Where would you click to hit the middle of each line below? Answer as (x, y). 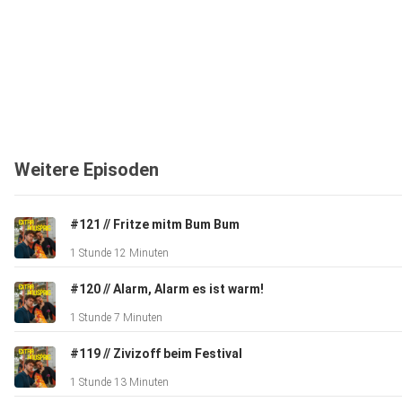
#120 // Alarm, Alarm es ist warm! (167, 289)
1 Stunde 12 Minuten (119, 253)
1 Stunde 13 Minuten (119, 383)
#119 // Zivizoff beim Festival (156, 354)
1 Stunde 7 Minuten (116, 318)
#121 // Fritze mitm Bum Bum (155, 225)
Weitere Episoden (87, 170)
